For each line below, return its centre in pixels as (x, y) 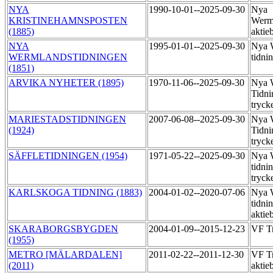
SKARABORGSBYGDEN (63, 229)
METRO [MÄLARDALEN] (65, 255)
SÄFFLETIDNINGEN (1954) (68, 156)
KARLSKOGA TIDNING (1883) (75, 193)
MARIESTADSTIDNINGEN (67, 119)
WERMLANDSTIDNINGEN (68, 57)
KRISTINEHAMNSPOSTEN (68, 21)
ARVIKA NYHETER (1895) (66, 83)
